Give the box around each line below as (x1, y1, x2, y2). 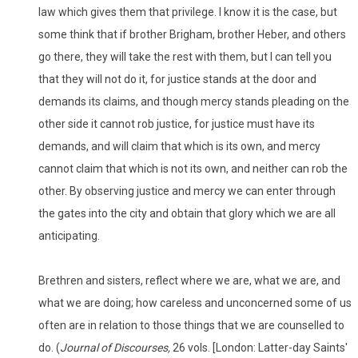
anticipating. (38, 229, 100, 243)
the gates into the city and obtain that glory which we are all (38, 207, 336, 221)
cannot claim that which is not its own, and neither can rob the (38, 162, 348, 176)
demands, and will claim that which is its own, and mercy (38, 140, 320, 153)
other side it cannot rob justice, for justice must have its (38, 117, 315, 131)
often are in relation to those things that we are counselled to (38, 319, 344, 332)
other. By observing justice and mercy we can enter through (38, 185, 336, 198)
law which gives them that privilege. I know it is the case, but (38, 6, 337, 19)
